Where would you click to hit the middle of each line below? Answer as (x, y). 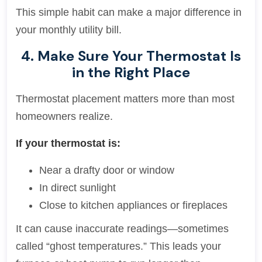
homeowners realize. (64, 116)
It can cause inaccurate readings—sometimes (122, 229)
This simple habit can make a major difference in (129, 12)
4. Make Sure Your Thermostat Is (131, 56)
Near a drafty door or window (107, 170)
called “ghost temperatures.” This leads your (118, 246)
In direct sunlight (77, 188)
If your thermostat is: (68, 143)
